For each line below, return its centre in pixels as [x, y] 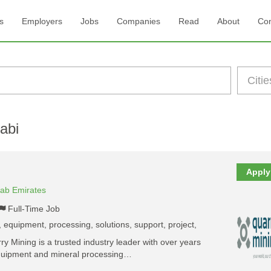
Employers [42, 21]
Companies [138, 21]
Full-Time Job [34, 209]
